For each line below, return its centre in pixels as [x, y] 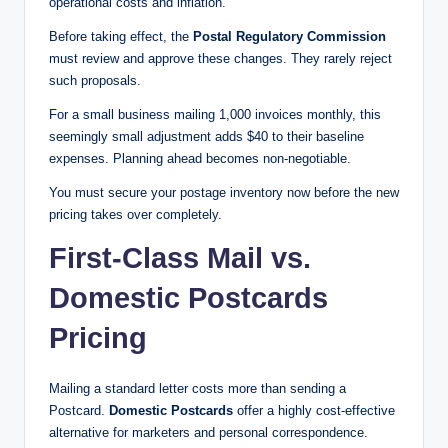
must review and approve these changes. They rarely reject [220, 59]
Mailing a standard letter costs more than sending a [197, 389]
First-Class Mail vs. [180, 258]
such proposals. [95, 81]
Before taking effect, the [121, 37]
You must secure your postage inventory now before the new [224, 193]
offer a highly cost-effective [314, 411]
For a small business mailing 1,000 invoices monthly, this [215, 115]
